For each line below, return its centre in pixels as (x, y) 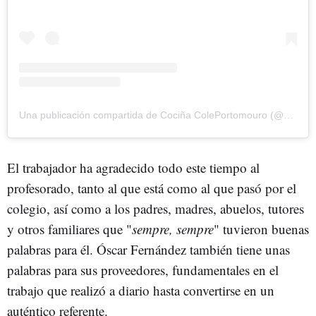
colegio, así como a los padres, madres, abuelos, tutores (156, 208)
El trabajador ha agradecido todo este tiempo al (133, 167)
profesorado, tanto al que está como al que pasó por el (152, 188)
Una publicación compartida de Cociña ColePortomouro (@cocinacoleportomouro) (288, 115)
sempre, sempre (173, 229)
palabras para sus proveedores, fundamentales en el (143, 269)
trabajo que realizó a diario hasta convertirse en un (141, 290)
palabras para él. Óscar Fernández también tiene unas (148, 249)
